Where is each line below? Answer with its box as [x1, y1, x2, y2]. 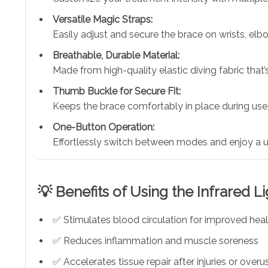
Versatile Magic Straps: [53, 13, 153, 25]
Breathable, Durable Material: [53, 49, 179, 61]
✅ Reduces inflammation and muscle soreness [53, 234, 258, 246]
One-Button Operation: [53, 121, 154, 133]
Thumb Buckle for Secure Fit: [53, 85, 181, 97]
